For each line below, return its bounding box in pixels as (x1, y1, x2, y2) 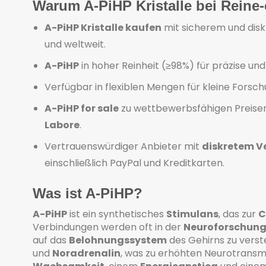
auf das (33, 233, 69, 247)
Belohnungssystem (69, 233, 167, 247)
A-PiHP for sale (45, 102, 119, 116)
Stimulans (166, 207, 218, 221)
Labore (45, 118, 80, 132)
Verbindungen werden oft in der (33, 220, 183, 234)
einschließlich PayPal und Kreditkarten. (45, 156, 224, 170)
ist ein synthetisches (67, 207, 166, 221)
